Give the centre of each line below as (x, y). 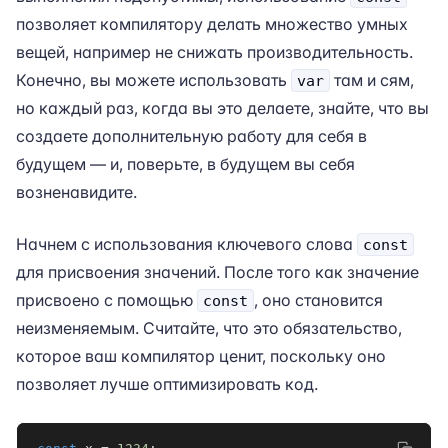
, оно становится (318, 300)
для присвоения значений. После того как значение (217, 272)
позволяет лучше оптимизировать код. (167, 384)
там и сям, (372, 80)
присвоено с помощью (106, 300)
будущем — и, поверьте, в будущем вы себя (185, 164)
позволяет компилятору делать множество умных (212, 24)
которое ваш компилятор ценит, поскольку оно (201, 356)
